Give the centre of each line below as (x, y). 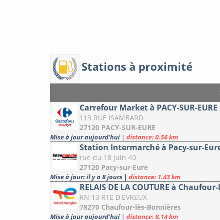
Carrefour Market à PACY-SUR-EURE (149, 108)
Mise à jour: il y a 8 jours (87, 177)
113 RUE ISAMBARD (111, 118)
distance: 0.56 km (152, 137)
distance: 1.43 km (155, 177)
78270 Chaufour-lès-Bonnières (130, 207)
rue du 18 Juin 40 (108, 158)
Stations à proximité (137, 66)
